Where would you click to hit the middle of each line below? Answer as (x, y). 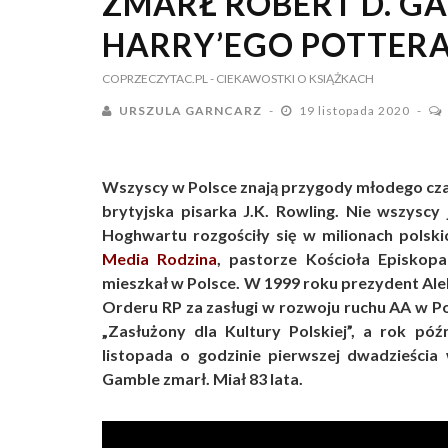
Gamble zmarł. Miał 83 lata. (202, 378)
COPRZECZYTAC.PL (155, 78)
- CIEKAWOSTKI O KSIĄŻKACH (292, 78)
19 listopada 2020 (356, 110)
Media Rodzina (160, 258)
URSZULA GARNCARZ (190, 110)
